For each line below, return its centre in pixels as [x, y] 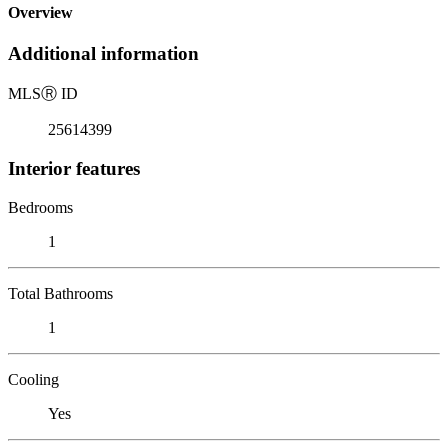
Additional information [103, 54]
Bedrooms [40, 207]
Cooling [33, 379]
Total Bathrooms [60, 293]
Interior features [74, 168]
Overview [40, 13]
